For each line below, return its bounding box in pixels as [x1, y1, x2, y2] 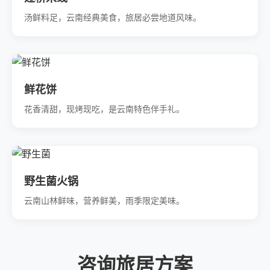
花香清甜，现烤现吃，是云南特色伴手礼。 [24, 104, 184, 114]
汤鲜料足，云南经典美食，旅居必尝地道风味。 [24, 13, 201, 22]
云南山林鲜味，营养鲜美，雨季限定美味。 [24, 196, 184, 206]
